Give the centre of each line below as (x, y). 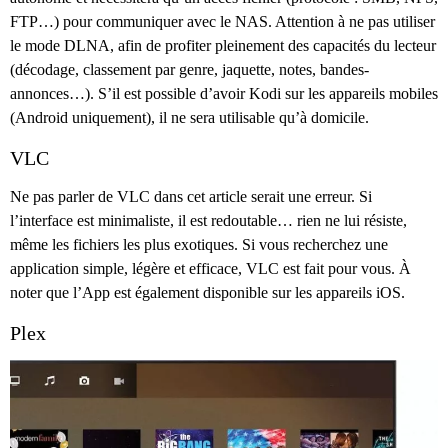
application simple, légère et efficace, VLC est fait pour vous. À (210, 269)
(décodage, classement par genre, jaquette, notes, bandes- (189, 70)
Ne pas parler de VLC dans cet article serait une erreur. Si (191, 197)
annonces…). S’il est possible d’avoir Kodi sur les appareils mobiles (224, 94)
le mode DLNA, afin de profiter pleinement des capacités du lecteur (223, 46)
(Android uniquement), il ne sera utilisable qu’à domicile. (189, 118)
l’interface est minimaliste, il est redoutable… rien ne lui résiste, (208, 221)
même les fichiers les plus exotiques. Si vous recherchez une (199, 245)
